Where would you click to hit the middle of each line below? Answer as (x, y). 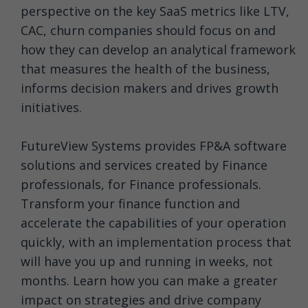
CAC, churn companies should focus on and (148, 30)
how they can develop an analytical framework (158, 49)
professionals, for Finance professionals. (141, 184)
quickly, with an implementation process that (156, 242)
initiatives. (51, 107)
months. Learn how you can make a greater (149, 280)
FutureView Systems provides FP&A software (154, 145)
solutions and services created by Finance (144, 165)
